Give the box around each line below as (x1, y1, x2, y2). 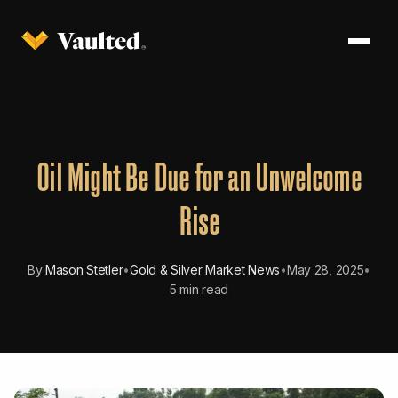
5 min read (169, 282, 229, 297)
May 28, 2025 (286, 262, 364, 277)
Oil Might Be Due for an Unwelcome (36, 149, 362, 197)
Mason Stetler (44, 262, 123, 277)
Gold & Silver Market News (130, 262, 281, 277)
